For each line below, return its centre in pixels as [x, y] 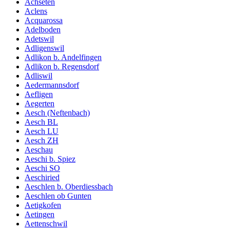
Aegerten [40, 103]
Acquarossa [44, 20]
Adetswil [39, 39]
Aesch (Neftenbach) [57, 112]
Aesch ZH [42, 140]
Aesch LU [42, 131]
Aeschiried [42, 177]
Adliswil [39, 75]
